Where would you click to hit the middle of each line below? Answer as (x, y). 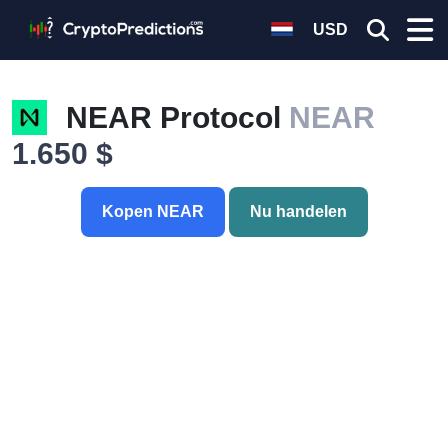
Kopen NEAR (152, 211)
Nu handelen (298, 211)
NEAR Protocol (177, 117)
